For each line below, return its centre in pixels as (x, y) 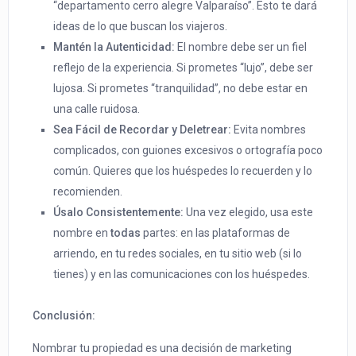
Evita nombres (269, 130)
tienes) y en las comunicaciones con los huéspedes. (182, 275)
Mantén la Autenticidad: (114, 47)
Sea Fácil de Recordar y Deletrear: (143, 130)
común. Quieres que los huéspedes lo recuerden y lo (183, 171)
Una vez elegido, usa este (249, 213)
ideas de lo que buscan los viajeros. (141, 27)
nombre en (82, 233)
